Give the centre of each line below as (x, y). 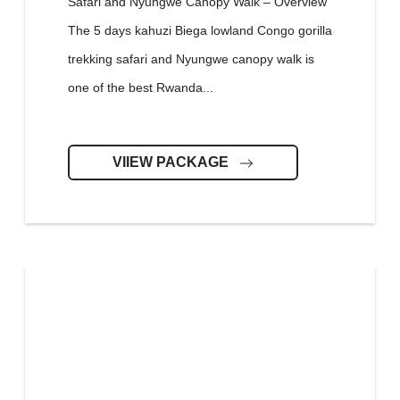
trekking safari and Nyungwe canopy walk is (191, 59)
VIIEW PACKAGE (172, 162)
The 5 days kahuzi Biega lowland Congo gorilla (200, 31)
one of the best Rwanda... (141, 88)
